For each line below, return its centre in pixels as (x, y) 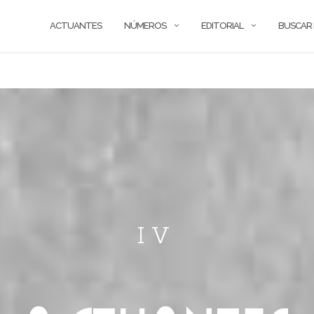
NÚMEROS (145, 26)
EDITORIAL (222, 26)
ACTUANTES (76, 26)
